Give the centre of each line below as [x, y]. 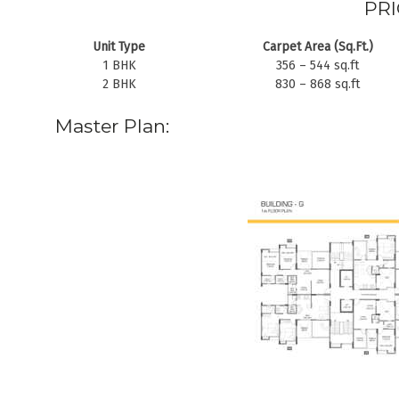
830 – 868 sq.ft [318, 85]
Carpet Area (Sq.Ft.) [318, 47]
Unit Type [119, 47]
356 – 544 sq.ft [318, 66]
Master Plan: [112, 126]
